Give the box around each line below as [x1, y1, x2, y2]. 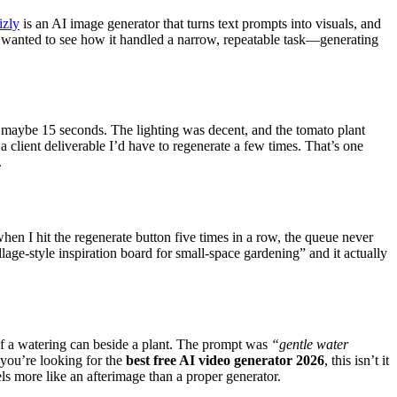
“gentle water [271, 337, 348, 353]
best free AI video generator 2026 [126, 353, 324, 369]
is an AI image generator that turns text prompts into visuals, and [19, 15, 381, 31]
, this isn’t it [324, 353, 389, 369]
